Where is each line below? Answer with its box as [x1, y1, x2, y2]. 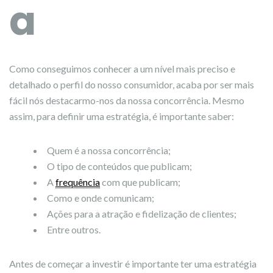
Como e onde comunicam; [47, 192, 154, 204]
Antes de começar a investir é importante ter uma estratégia [9, 258, 257, 269]
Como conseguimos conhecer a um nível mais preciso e [9, 63, 235, 74]
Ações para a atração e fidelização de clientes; [47, 208, 236, 219]
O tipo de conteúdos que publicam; [47, 160, 192, 172]
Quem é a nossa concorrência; [47, 144, 171, 156]
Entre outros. [47, 224, 101, 235]
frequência [55, 176, 100, 188]
